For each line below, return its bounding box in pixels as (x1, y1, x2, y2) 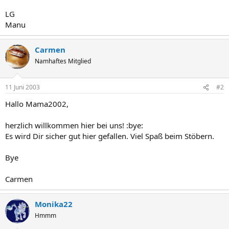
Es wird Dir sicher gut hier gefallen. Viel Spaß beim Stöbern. (5, 131, 214, 141)
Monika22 (35, 199, 73, 209)
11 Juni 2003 (5, 83, 40, 91)
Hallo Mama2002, (5, 99, 68, 109)
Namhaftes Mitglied (35, 56, 91, 65)
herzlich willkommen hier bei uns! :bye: (5, 120, 143, 130)
